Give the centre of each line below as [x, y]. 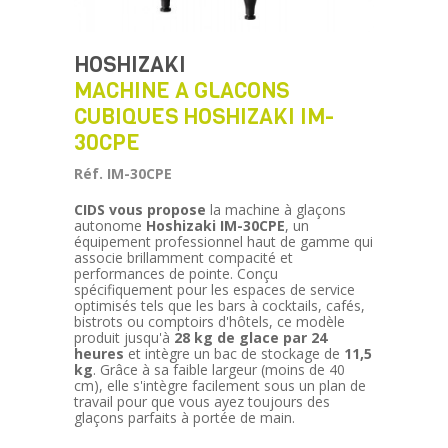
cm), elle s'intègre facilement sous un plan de [220, 385]
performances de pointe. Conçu [176, 273]
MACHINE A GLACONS [181, 90]
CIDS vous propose [140, 209]
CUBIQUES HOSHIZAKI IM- [204, 116]
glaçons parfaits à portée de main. [184, 417]
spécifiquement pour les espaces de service [214, 289]
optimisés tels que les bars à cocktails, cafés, [219, 305]
